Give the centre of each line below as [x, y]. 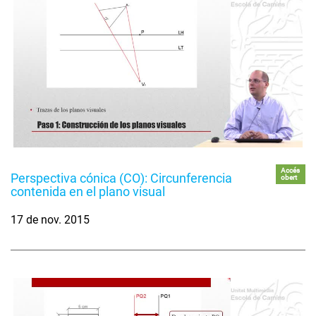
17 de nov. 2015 [50, 219]
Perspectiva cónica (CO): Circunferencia [121, 178]
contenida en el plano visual [88, 191]
